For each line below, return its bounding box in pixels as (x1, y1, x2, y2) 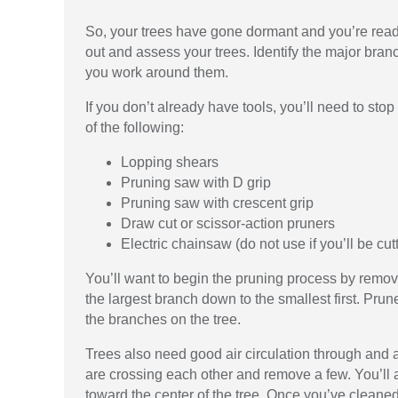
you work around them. (85, 65, 228, 81)
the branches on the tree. (85, 312, 241, 328)
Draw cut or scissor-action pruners (121, 216, 335, 232)
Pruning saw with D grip (121, 175, 271, 191)
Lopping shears (121, 155, 219, 171)
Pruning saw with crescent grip (121, 195, 314, 211)
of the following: (85, 120, 184, 136)
